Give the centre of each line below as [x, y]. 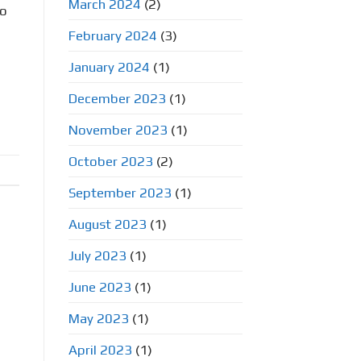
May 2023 [98, 318]
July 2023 [97, 255]
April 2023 [100, 349]
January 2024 [109, 66]
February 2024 [112, 35]
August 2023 [107, 224]
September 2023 [120, 192]
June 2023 [100, 286]
